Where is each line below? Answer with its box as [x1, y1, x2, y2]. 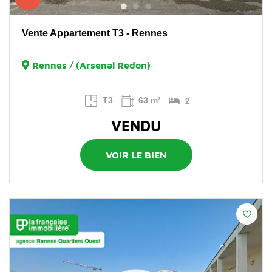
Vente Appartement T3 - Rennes [22, 28, 168, 39]
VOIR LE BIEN [105, 149, 167, 161]
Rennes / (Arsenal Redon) [32, 59, 151, 71]
